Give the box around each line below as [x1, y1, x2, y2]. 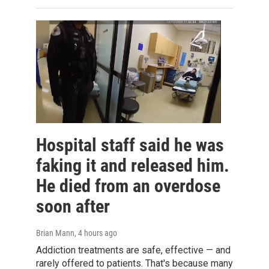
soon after [36, 196, 110, 217]
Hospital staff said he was [36, 134, 224, 156]
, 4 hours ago [74, 228, 117, 238]
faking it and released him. [36, 155, 229, 177]
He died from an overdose [36, 175, 220, 197]
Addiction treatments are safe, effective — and [36, 244, 231, 256]
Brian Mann [36, 228, 74, 238]
